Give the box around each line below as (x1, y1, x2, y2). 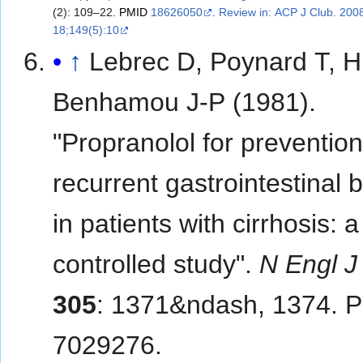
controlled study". (53, 249, 260, 279)
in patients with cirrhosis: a (53, 208, 360, 238)
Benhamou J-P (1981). (53, 87, 317, 117)
